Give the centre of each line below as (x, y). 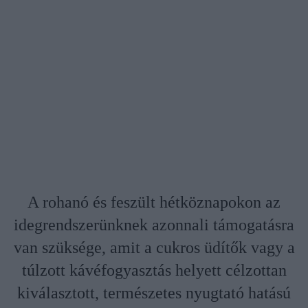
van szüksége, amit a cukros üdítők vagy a (154, 248)
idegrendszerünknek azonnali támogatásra (154, 225)
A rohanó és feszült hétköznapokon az (154, 202)
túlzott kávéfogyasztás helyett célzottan (154, 271)
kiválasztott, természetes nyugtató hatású (154, 293)
